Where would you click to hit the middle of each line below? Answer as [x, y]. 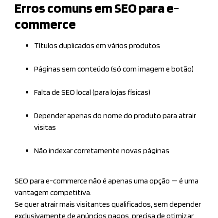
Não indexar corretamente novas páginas [102, 150]
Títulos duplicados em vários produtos [97, 45]
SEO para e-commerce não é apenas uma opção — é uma [107, 181]
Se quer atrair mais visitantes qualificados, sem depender [108, 204]
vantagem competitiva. [53, 193]
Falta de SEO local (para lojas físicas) [92, 92]
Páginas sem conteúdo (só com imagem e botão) [114, 69]
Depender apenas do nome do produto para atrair [115, 115]
